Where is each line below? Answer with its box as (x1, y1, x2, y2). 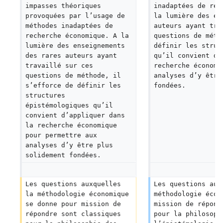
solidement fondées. (25, 151, 101, 159)
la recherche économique (25, 121, 121, 129)
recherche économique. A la (25, 32, 133, 39)
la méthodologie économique (25, 190, 133, 198)
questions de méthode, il (25, 72, 125, 79)
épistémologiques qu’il (25, 102, 117, 109)
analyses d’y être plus (25, 141, 117, 149)
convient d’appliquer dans (25, 111, 129, 119)
